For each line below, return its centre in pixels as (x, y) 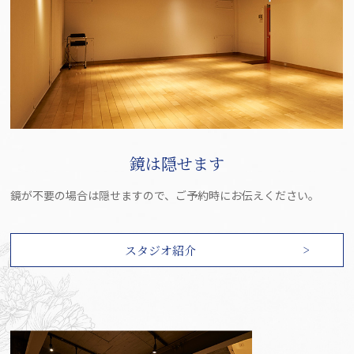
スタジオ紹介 (160, 250)
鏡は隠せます (177, 163)
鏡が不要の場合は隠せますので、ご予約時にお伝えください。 (165, 196)
